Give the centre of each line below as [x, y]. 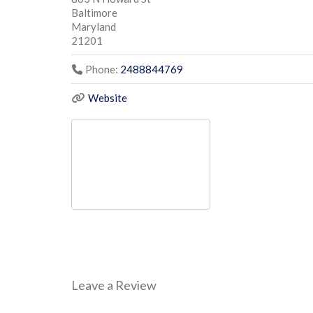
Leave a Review [114, 285]
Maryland [94, 26]
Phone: [102, 69]
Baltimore [94, 12]
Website [107, 97]
